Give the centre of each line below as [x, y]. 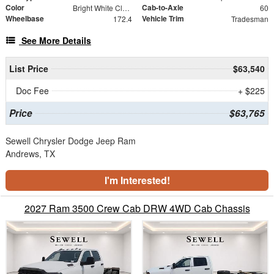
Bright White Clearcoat [126, 8]
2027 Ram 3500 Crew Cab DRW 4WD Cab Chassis [137, 209]
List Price [28, 69]
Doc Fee [32, 91]
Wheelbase [25, 19]
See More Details [56, 41]
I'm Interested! [137, 180]
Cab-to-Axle [163, 8]
